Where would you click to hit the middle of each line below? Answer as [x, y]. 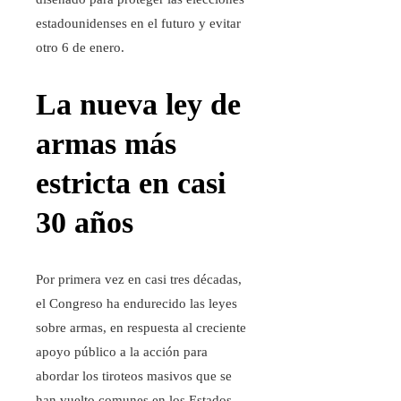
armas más [106, 144]
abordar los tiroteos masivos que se [134, 376]
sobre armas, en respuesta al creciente [141, 328]
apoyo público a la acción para [122, 352]
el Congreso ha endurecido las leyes [137, 304]
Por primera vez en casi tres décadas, [139, 280]
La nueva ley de [138, 105]
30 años [85, 223]
